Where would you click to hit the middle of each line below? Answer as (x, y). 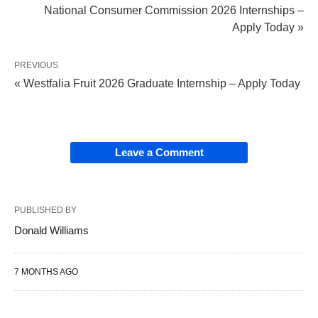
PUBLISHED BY (45, 210)
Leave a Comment (159, 153)
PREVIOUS (36, 66)
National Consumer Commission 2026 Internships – (174, 11)
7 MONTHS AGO (46, 272)
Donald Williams (51, 231)
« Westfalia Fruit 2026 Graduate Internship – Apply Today (157, 84)
